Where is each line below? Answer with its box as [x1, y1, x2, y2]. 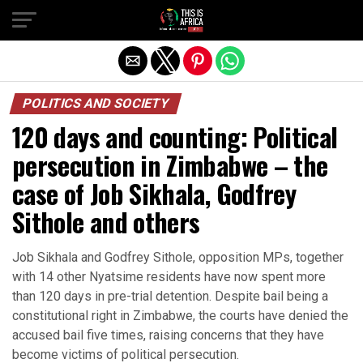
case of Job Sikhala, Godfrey [12, 174, 297, 212]
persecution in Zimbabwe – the [12, 146, 328, 184]
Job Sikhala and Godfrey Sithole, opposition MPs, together [12, 250, 344, 265]
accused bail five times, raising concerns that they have [12, 327, 324, 343]
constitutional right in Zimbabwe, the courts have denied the [12, 308, 348, 323]
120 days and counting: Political [12, 117, 338, 156]
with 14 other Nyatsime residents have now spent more [12, 269, 326, 284]
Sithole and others [12, 203, 200, 241]
